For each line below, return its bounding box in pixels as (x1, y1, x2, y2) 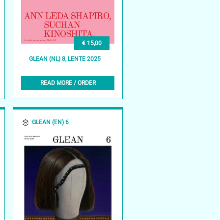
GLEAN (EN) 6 (32, 118, 69, 126)
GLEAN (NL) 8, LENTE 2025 (29, 55, 101, 63)
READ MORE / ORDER (40, 79, 96, 86)
